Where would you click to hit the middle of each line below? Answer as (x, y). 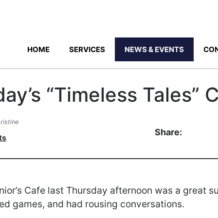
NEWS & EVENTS (154, 49)
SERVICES (87, 49)
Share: (168, 132)
